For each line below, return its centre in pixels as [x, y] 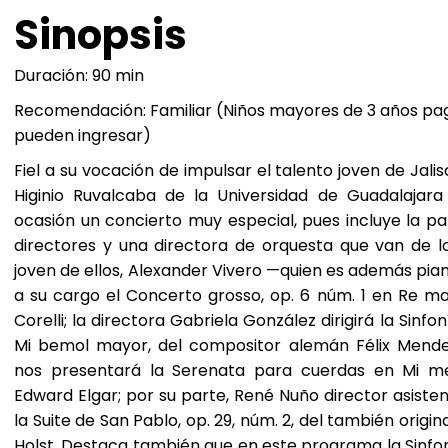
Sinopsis [100, 34]
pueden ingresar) [82, 135]
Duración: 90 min [79, 75]
